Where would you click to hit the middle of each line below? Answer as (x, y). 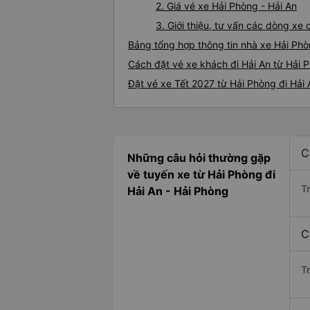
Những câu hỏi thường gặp (199, 158)
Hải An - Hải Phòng (178, 191)
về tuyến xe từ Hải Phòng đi (201, 175)
